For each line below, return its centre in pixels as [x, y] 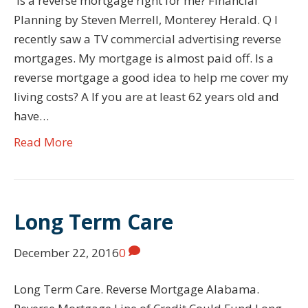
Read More [43, 142]
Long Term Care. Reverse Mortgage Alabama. [136, 289]
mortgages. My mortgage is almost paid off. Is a [144, 58]
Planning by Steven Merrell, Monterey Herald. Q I [146, 19]
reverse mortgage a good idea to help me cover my [151, 77]
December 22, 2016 [66, 252]
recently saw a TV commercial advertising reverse [147, 38]
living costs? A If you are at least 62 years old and [146, 96]
